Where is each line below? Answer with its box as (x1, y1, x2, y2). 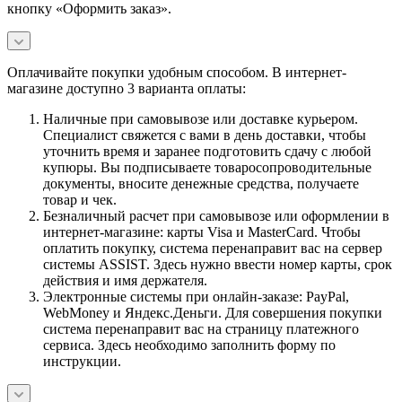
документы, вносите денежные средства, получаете (43, 175, 359, 191)
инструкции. (43, 353, 121, 369)
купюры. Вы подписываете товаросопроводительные (43, 159, 371, 175)
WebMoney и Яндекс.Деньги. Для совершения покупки (43, 304, 382, 320)
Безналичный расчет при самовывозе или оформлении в (43, 207, 389, 223)
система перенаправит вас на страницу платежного (43, 320, 359, 336)
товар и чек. (43, 191, 117, 207)
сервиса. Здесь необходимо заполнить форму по (43, 336, 336, 353)
